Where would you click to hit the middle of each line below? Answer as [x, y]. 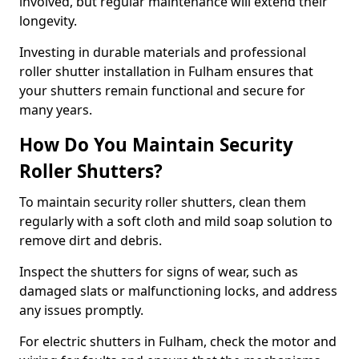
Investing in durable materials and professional [163, 52]
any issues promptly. [83, 310]
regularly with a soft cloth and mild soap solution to [176, 221]
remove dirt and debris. [92, 240]
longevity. [50, 21]
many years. [56, 110]
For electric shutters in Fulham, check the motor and [178, 341]
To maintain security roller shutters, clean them [163, 202]
